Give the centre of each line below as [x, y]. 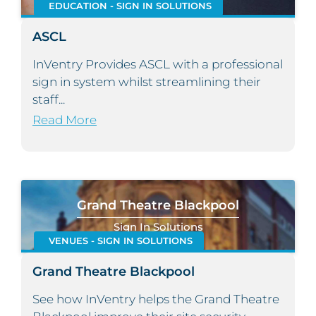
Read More [65, 120]
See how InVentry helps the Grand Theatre [156, 299]
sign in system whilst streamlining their [147, 82]
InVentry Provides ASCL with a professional [158, 65]
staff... [49, 100]
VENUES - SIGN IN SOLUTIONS [120, 241]
